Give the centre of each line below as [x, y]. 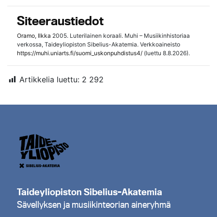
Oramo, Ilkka [34, 36]
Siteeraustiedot [60, 21]
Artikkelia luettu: [49, 79]
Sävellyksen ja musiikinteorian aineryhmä [94, 204]
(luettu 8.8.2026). [166, 53]
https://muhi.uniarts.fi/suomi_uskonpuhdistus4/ [80, 53]
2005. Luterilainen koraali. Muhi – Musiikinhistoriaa [120, 36]
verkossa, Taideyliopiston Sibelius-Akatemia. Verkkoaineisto [99, 44]
